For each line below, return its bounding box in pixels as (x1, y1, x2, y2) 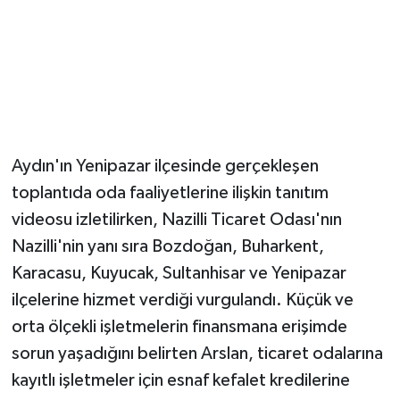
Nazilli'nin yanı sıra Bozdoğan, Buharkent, (11, 237, 324, 256)
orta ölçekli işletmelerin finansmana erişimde (11, 318, 347, 337)
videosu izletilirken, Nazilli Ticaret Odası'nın (11, 211, 342, 229)
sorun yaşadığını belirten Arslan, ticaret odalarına (11, 345, 383, 363)
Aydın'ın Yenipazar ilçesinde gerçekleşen (11, 157, 319, 176)
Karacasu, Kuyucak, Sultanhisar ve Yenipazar (11, 264, 346, 283)
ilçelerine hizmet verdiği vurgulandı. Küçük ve (11, 291, 354, 310)
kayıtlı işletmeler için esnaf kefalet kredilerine (11, 371, 350, 390)
